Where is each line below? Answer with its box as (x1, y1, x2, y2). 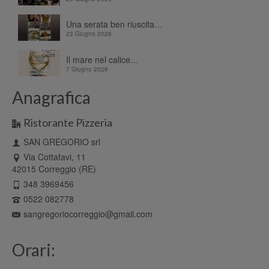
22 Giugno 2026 (66, 29, 112, 38)
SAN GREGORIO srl (23, 135, 100, 148)
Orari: (12, 239, 55, 260)
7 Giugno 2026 (66, 65, 108, 74)
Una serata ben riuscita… (66, 18, 163, 31)
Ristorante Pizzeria (23, 115, 112, 129)
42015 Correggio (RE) (12, 162, 96, 175)
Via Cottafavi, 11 (23, 150, 86, 163)
